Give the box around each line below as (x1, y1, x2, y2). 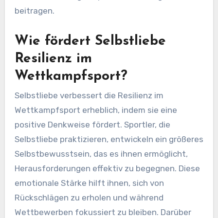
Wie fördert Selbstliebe (14, 35, 166, 49)
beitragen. (14, 6, 54, 16)
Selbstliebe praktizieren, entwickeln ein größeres (14, 134, 203, 145)
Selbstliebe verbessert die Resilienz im (14, 91, 163, 101)
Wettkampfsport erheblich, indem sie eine (14, 105, 177, 115)
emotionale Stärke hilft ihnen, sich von (14, 178, 164, 188)
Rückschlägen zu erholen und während (14, 193, 163, 203)
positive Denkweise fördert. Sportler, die (14, 120, 170, 130)
